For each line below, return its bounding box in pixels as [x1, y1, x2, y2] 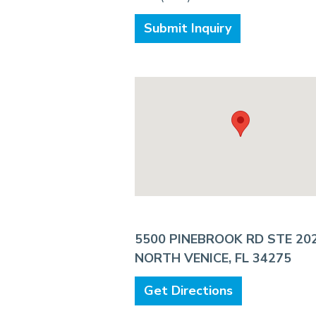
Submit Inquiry [144, 20, 231, 37]
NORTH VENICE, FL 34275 [135, 250, 291, 267]
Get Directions [144, 282, 233, 300]
